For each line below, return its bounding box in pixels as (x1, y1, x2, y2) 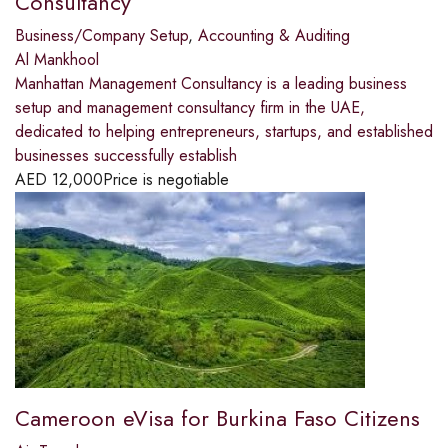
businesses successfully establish (15, 144, 237, 168)
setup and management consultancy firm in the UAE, (15, 96, 365, 120)
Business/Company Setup (15, 24, 188, 48)
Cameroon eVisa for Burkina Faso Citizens (15, 402, 420, 435)
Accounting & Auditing (198, 24, 350, 48)
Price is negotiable (103, 168, 229, 192)
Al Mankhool (15, 48, 99, 72)
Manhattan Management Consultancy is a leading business (15, 72, 407, 96)
